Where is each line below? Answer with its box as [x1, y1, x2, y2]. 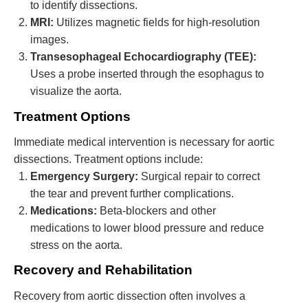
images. [30, 34, 69, 46]
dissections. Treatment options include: [14, 153, 203, 166]
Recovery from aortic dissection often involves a [14, 289, 245, 302]
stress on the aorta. [30, 239, 122, 252]
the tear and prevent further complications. [30, 188, 234, 200]
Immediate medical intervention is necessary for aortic [14, 136, 274, 148]
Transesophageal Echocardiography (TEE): [30, 51, 256, 63]
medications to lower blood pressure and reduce [30, 222, 264, 234]
